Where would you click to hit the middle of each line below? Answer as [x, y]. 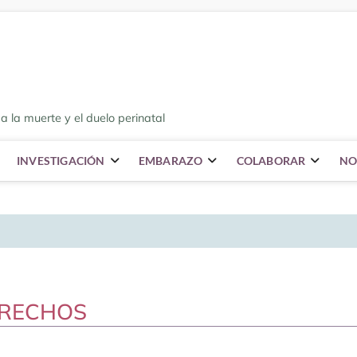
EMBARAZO [171, 161]
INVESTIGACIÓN [61, 161]
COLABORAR [271, 161]
